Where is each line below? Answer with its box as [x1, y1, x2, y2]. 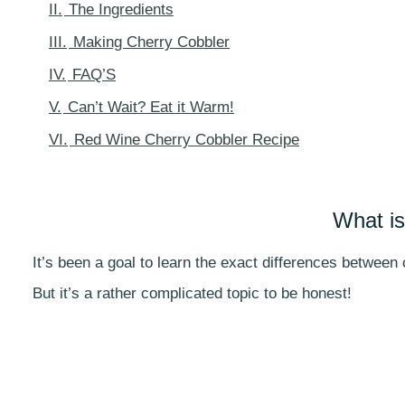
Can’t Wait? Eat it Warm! [68, 99, 234, 117]
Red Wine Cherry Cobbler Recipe [74, 131, 299, 149]
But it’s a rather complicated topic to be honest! [33, 285, 352, 303]
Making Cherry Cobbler [73, 33, 230, 52]
